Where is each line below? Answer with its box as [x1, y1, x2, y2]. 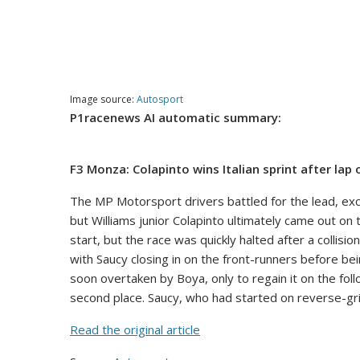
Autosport [137, 92, 183, 106]
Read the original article [70, 321, 200, 337]
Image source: [70, 92, 137, 106]
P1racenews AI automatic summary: [70, 109, 281, 125]
